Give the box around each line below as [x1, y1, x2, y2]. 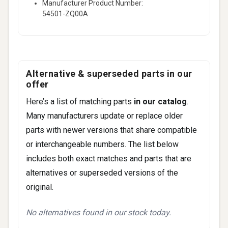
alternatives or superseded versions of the [26, 167, 178, 178]
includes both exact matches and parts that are [26, 153, 191, 163]
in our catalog [134, 96, 187, 106]
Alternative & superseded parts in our [26, 68, 192, 79]
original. [26, 182, 53, 192]
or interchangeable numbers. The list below [26, 139, 179, 149]
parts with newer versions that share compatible [26, 125, 197, 135]
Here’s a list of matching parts [26, 96, 134, 106]
